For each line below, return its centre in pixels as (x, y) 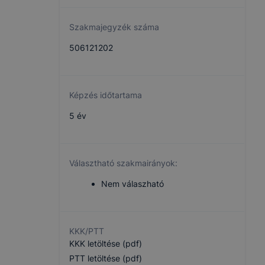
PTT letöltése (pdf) (106, 258)
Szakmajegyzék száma (114, 27)
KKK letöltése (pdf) (106, 243)
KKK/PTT (87, 231)
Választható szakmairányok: (123, 163)
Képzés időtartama (106, 95)
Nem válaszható (132, 184)
